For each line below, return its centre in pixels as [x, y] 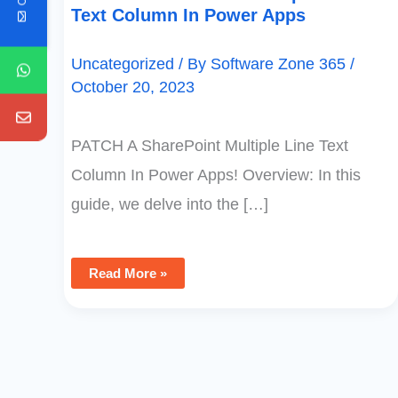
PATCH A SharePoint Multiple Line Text [210, 146]
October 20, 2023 [133, 87]
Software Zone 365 [280, 64]
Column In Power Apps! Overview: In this [216, 175]
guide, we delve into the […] [170, 205]
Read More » [128, 274]
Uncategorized [123, 64]
